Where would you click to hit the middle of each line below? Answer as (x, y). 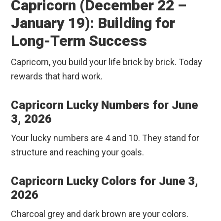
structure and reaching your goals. (78, 152)
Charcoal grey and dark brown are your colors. (100, 214)
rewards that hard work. (57, 76)
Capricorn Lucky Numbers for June (105, 105)
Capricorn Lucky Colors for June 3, (105, 181)
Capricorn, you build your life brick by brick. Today (107, 62)
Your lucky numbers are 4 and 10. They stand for (105, 138)
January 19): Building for (93, 23)
